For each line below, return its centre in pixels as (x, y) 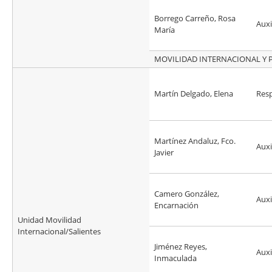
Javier (164, 153)
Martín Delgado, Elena (194, 94)
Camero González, (187, 194)
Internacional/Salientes (59, 232)
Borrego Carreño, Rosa (195, 19)
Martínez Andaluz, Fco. (195, 141)
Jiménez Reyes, (181, 247)
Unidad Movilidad (49, 220)
